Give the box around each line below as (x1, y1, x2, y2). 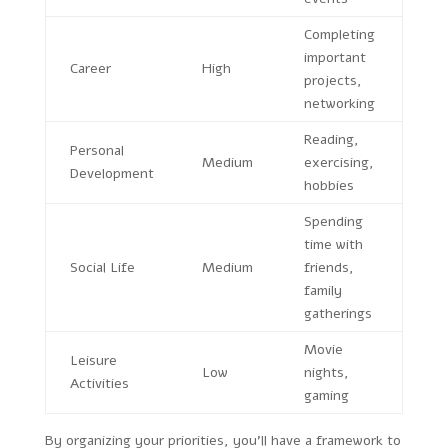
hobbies (303, 175, 354, 195)
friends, (303, 257, 354, 277)
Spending (303, 211, 363, 231)
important (303, 47, 366, 67)
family (303, 280, 342, 300)
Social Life (69, 257, 135, 277)
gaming (303, 385, 349, 405)
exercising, (303, 152, 374, 172)
